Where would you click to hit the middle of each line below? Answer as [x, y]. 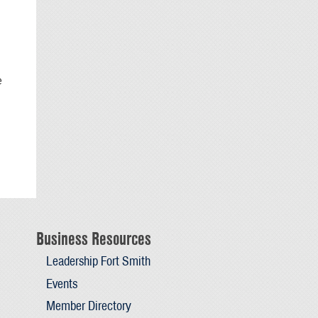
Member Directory [88, 305]
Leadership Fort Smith [98, 261]
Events [61, 283]
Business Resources [94, 239]
